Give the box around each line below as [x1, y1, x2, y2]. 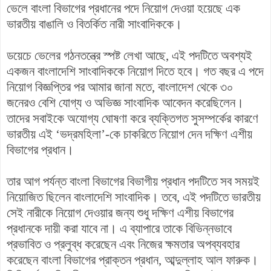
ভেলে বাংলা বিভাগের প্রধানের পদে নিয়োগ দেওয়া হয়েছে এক [7, 1, 240, 15]
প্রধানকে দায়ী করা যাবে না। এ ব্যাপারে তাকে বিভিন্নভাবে [7, 221, 232, 235]
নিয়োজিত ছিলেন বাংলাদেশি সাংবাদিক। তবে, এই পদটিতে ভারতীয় [7, 190, 261, 204]
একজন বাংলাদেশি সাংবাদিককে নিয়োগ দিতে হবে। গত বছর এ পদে [7, 64, 264, 78]
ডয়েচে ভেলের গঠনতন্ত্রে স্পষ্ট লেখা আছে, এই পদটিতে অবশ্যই [7, 48, 252, 62]
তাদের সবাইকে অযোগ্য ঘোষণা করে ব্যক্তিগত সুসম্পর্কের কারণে [7, 111, 258, 125]
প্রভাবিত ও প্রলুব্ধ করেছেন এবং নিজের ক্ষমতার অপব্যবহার [7, 237, 240, 251]
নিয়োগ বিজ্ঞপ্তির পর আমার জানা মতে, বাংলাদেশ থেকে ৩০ [7, 80, 233, 94]
